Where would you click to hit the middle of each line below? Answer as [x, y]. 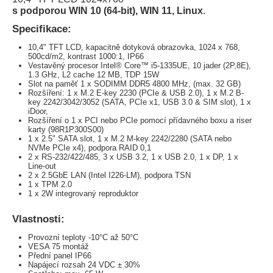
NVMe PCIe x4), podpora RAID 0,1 [90, 148]
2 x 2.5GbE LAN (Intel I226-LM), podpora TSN [110, 175]
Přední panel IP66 [60, 256]
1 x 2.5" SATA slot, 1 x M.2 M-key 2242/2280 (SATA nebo [130, 139]
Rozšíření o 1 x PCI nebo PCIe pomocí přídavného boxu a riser [140, 121]
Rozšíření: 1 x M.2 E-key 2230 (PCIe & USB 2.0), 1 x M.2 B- [136, 93]
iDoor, [38, 112]
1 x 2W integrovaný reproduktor [83, 194]
